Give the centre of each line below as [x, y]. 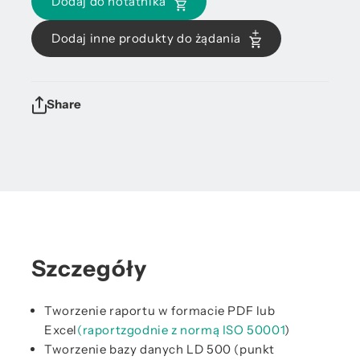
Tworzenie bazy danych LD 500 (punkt [160, 349]
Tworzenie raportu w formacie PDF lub [160, 311]
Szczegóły [89, 268]
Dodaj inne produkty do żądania [146, 38]
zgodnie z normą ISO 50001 [203, 330]
